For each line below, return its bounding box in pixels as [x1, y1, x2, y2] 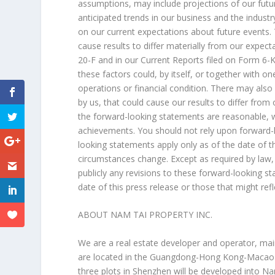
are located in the [78, 250, 150, 263]
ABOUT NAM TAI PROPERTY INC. [78, 209, 213, 221]
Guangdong [150, 250, 196, 263]
